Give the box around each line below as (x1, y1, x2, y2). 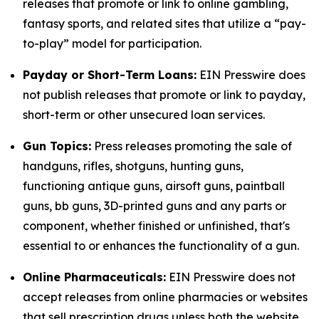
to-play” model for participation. (23, 36, 202, 51)
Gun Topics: (23, 139, 91, 153)
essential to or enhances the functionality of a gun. (23, 239, 299, 253)
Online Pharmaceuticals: (23, 270, 166, 284)
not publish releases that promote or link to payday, (23, 88, 305, 102)
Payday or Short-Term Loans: (23, 68, 197, 82)
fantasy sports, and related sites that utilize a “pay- (23, 16, 306, 31)
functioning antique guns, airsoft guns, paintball (23, 179, 285, 193)
